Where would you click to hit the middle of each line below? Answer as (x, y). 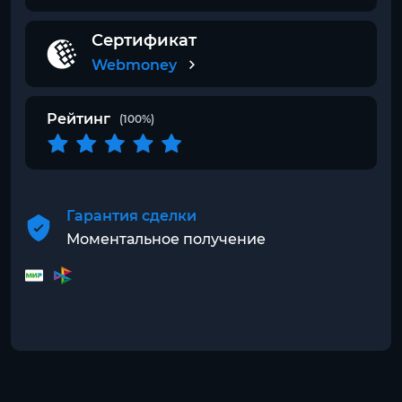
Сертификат (144, 40)
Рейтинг (79, 119)
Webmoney (134, 65)
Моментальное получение (166, 239)
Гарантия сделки (131, 216)
